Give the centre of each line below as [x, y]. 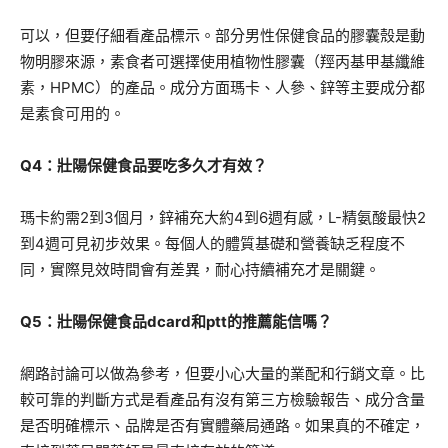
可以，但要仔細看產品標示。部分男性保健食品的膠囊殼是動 [222, 35]
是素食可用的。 [72, 113]
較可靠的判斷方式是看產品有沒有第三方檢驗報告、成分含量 [222, 399]
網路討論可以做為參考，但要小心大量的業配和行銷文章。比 [222, 373]
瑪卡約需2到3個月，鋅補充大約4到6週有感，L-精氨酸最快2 [223, 217]
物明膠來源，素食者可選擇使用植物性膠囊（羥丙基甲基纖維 [222, 61]
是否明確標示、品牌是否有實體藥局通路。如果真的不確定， [222, 425]
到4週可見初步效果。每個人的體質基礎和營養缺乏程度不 [212, 243]
